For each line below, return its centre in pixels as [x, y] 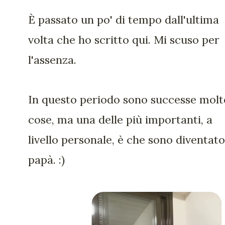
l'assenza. [52, 60]
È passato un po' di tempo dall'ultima [124, 20]
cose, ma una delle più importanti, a [120, 119]
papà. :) [46, 159]
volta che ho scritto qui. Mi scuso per [124, 40]
